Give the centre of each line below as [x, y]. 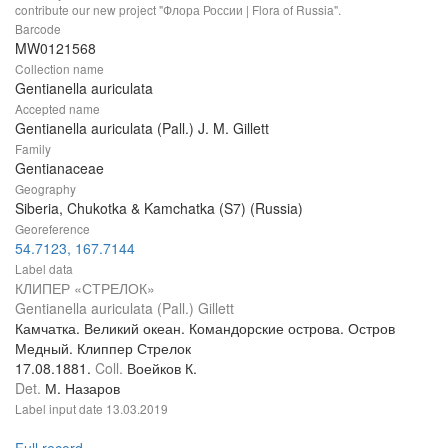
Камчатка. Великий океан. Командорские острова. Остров [205, 328]
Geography [45, 189]
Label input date [60, 409]
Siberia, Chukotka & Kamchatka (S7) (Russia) [159, 208]
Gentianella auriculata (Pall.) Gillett [124, 308]
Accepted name [57, 109]
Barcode [38, 29]
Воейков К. [162, 368]
